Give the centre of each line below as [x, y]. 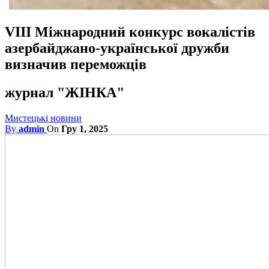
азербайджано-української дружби [117, 48]
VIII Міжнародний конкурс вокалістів [130, 32]
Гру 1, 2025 [85, 128]
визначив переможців [76, 64]
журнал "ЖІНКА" [65, 92]
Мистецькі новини [43, 118]
